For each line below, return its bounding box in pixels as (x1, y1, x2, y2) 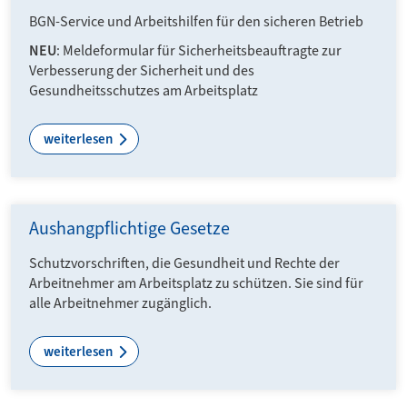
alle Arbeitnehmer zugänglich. (29, 293, 212, 313)
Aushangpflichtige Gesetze (29, 215, 230, 241)
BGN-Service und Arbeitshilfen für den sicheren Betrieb (29, 11, 363, 31)
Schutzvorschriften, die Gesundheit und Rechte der (29, 253, 340, 273)
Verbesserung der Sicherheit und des (29, 60, 254, 80)
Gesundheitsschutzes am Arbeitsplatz (29, 80, 258, 100)
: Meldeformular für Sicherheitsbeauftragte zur (56, 40, 342, 60)
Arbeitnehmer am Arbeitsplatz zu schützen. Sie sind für (29, 273, 363, 293)
